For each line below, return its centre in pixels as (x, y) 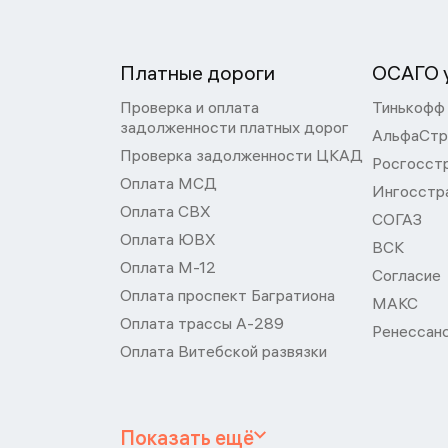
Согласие (406, 275)
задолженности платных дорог (234, 127)
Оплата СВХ (165, 211)
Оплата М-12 (168, 267)
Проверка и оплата (189, 107)
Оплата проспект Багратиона (227, 295)
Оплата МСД (168, 183)
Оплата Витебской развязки (223, 351)
